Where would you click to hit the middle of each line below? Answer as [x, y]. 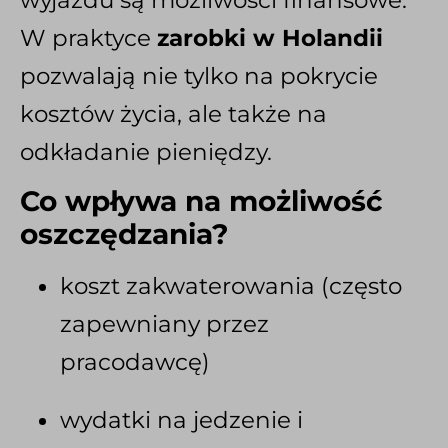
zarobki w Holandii [270, 37]
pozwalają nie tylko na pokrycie [199, 75]
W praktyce [88, 37]
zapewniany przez [164, 324]
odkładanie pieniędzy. [146, 151]
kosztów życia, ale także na [173, 113]
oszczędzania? [124, 234]
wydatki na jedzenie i [181, 420]
